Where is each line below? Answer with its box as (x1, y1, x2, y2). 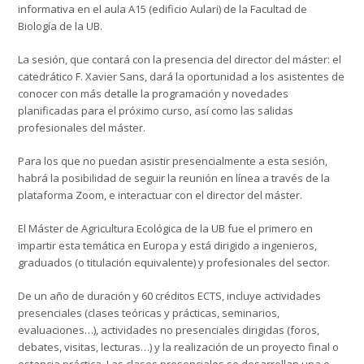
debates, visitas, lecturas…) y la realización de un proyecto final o (18, 340, 340, 355)
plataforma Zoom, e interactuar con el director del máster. (18, 188, 303, 203)
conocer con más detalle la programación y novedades (18, 86, 289, 102)
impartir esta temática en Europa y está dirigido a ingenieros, (18, 238, 318, 253)
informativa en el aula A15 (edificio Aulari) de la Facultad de (18, 2, 308, 17)
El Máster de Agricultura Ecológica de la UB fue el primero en (18, 221, 314, 236)
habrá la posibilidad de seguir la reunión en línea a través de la (18, 171, 331, 186)
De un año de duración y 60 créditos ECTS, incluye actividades (18, 288, 322, 304)
